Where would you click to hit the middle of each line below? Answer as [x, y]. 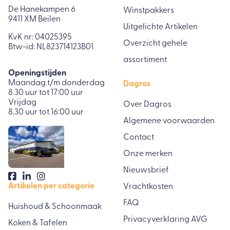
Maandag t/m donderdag [56, 83]
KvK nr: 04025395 [40, 38]
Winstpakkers [149, 11]
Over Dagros [147, 105]
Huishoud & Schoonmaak [55, 207]
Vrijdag [22, 103]
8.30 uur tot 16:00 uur [46, 113]
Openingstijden [37, 74]
